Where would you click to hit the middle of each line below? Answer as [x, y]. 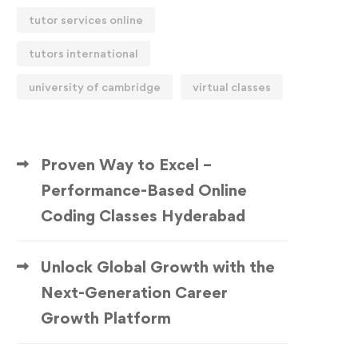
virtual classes [232, 87]
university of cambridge [95, 87]
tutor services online [86, 20]
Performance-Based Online [144, 190]
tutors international [84, 53]
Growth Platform [106, 318]
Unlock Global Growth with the [158, 267]
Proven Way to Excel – [126, 165]
